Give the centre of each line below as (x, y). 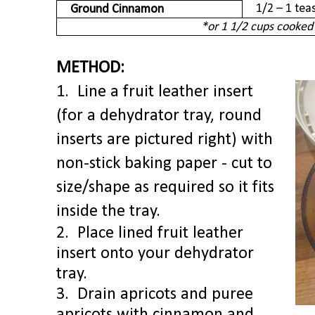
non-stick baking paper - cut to (164, 164)
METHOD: (90, 69)
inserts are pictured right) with (165, 140)
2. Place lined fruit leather (150, 234)
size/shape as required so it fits (165, 188)
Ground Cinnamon (117, 10)
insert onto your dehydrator (155, 254)
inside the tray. (108, 212)
